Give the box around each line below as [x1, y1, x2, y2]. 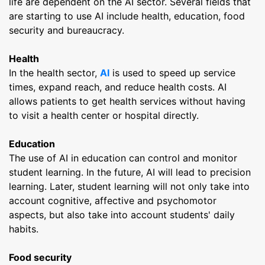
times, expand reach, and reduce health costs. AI [9, 80, 227, 93]
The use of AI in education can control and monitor [9, 151, 237, 164]
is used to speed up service [109, 66, 235, 79]
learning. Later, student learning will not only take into [9, 180, 250, 192]
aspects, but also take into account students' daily [9, 208, 235, 221]
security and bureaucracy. [9, 24, 124, 36]
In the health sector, [9, 66, 100, 79]
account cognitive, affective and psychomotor [9, 194, 216, 206]
